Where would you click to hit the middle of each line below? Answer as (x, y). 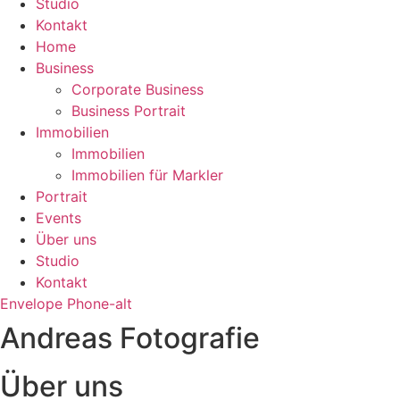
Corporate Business (137, 89)
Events (58, 218)
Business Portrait (129, 111)
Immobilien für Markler (147, 175)
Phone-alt (100, 304)
